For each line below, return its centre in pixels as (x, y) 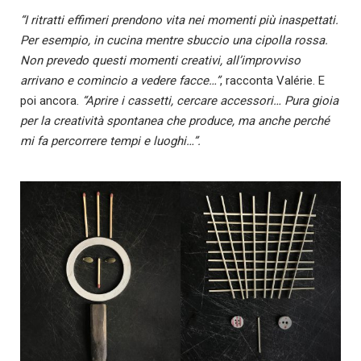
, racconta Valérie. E (272, 81)
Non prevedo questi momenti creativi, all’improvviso (160, 61)
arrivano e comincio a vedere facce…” (120, 81)
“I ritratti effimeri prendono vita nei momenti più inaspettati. (179, 21)
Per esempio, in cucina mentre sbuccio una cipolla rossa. (174, 41)
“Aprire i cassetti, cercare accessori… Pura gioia (210, 101)
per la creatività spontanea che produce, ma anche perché (175, 121)
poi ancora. (51, 101)
